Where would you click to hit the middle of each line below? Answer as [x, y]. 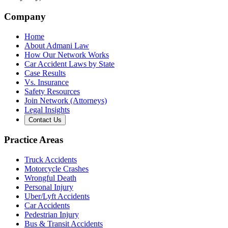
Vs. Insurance [47, 82]
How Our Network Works [67, 54]
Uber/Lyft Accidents [57, 196]
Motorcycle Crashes [56, 169]
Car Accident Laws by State [69, 64]
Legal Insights [47, 109]
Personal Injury [49, 187]
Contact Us [45, 120]
